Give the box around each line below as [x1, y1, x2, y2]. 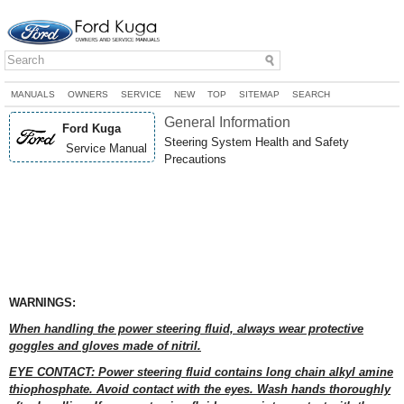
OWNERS [68, 89, 108, 99]
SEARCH [292, 89, 330, 99]
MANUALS [11, 89, 55, 99]
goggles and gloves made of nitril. [9, 339, 201, 353]
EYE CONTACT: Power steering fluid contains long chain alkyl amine [9, 365, 393, 379]
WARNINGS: [9, 296, 76, 309]
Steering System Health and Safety [164, 135, 349, 149]
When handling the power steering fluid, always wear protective [9, 322, 363, 335]
